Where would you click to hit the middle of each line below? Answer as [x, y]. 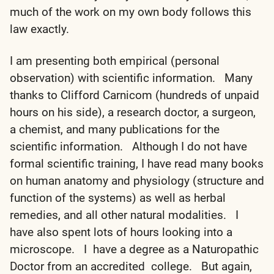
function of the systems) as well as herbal [118, 198]
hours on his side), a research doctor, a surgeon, [133, 112]
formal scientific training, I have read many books [137, 163]
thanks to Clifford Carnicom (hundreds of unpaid [135, 95]
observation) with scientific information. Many [131, 78]
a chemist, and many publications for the [115, 129]
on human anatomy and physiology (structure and [137, 180]
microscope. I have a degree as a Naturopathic [134, 249]
